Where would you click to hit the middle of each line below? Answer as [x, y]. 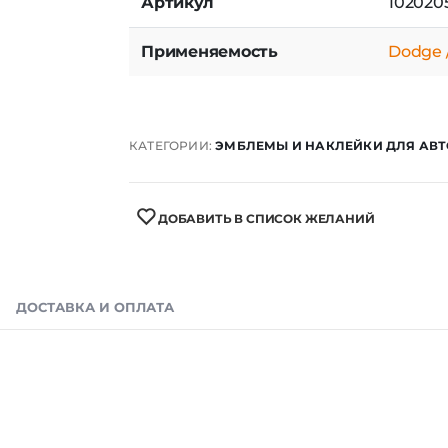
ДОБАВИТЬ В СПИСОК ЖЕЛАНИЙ [266, 238]
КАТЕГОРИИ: [172, 165]
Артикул [177, 22]
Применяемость [209, 71]
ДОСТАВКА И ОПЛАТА [95, 326]
